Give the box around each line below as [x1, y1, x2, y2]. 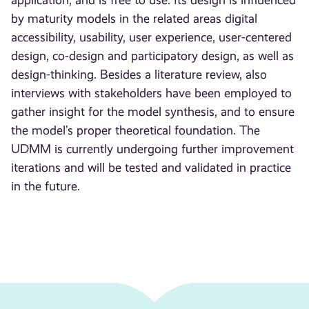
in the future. [11, 179, 81, 194]
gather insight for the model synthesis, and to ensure [11, 105, 295, 119]
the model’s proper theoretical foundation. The [11, 123, 261, 138]
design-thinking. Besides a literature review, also [11, 68, 268, 82]
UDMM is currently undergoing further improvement [11, 142, 295, 157]
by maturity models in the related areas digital [11, 12, 258, 26]
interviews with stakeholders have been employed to [11, 86, 292, 101]
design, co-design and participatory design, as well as [11, 49, 295, 63]
